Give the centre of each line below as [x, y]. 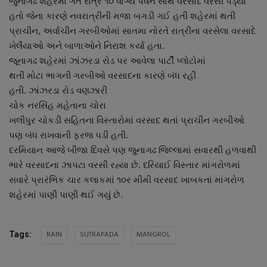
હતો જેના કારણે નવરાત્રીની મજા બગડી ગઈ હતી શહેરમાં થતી [122, 15]
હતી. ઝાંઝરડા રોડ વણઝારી [59, 90]
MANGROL [153, 235]
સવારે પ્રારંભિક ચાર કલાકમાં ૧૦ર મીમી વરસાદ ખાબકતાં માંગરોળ [127, 179]
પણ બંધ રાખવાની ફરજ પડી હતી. [69, 135]
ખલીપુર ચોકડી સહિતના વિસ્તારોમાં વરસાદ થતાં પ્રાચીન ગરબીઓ [127, 120]
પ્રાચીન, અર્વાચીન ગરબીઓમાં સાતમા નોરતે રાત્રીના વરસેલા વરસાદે [132, 30]
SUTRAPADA [99, 235]
